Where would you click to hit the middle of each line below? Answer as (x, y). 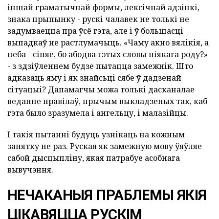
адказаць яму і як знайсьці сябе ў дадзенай (94, 78)
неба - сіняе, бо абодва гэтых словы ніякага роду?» (108, 55)
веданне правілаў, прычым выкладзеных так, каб (107, 101)
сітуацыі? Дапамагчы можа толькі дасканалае (101, 90)
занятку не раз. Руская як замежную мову (91, 146)
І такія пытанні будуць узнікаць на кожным (96, 135)
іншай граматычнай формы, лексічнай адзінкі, (103, 8)
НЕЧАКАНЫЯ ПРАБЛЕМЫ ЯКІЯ (107, 195)
